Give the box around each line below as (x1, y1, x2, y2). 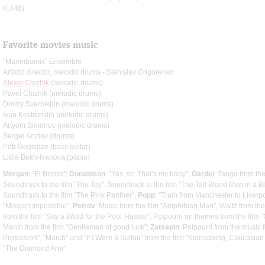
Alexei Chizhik (3, 78, 49, 87)
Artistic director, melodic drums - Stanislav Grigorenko (3, 67, 174, 76)
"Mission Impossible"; (3, 201, 73, 210)
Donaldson (69, 169, 105, 178)
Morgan (3, 169, 28, 178)
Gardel (192, 169, 214, 178)
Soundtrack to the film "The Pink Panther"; (3, 190, 138, 199)
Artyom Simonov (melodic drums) (3, 121, 109, 130)
